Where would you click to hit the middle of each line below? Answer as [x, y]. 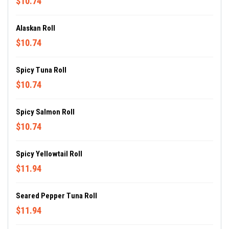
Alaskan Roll [36, 28]
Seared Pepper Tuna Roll [56, 196]
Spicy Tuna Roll [41, 70]
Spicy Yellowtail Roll [49, 154]
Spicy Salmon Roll [45, 112]
